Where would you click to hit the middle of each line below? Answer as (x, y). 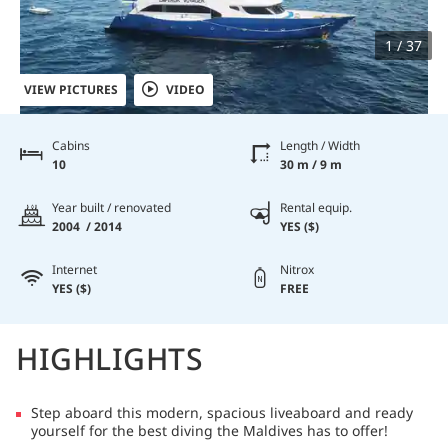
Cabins (71, 145)
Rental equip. (316, 207)
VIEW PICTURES (71, 89)
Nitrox (297, 269)
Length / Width (320, 145)
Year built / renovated (111, 207)
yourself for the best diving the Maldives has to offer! (209, 430)
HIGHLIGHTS (109, 358)
